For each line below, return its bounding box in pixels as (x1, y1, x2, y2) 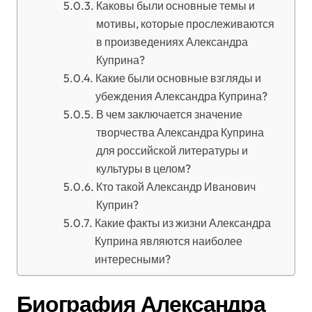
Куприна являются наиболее (94, 234, 242, 248)
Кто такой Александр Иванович (95, 180, 256, 194)
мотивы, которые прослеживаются (95, 17, 274, 31)
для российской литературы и (95, 143, 248, 157)
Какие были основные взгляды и (95, 71, 261, 85)
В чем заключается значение (95, 107, 242, 121)
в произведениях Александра (95, 35, 248, 49)
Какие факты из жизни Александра (94, 216, 271, 230)
